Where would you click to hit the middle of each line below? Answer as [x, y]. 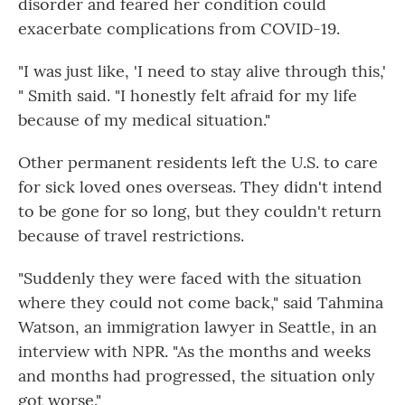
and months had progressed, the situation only [197, 376]
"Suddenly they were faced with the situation [190, 278]
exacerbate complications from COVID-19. [179, 28]
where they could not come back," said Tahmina [201, 302]
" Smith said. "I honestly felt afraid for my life [188, 95]
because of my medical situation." [144, 120]
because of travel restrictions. [131, 235]
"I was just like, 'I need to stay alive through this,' [202, 71]
